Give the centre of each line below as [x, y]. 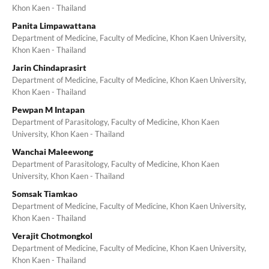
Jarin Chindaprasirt [49, 67]
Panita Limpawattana [54, 25]
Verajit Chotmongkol [52, 235]
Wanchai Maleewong [52, 151]
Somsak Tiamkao [44, 193]
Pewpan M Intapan [48, 109]
